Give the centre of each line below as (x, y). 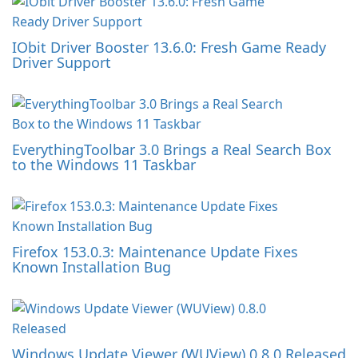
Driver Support (62, 63)
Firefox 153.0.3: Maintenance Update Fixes (155, 252)
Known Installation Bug (91, 267)
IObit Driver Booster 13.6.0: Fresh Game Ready (169, 48)
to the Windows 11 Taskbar (104, 165)
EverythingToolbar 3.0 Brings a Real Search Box (172, 150)
